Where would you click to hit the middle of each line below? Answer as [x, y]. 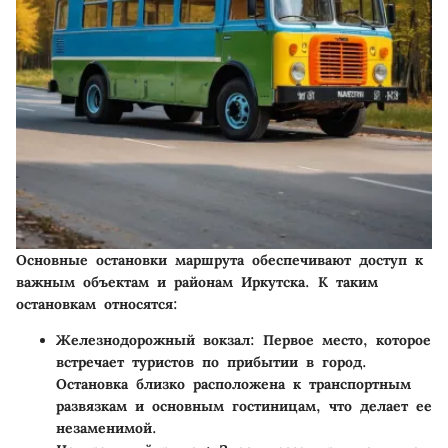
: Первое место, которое [340, 340]
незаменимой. [106, 428]
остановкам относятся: [97, 304]
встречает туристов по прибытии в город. [211, 362]
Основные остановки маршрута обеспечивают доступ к [219, 260]
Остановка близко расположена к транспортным [233, 384]
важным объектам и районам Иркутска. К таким [197, 282]
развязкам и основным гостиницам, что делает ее [244, 406]
